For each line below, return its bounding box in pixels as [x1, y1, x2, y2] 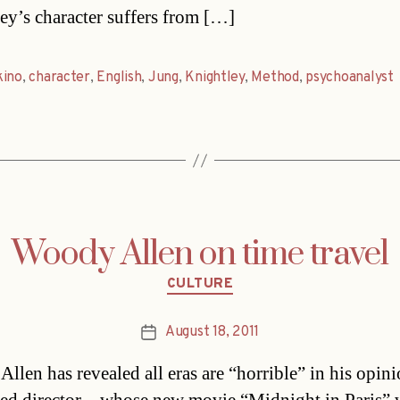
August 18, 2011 [165, 322, 259, 341]
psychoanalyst [305, 69, 394, 87]
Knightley [185, 69, 245, 87]
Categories [199, 266, 277, 287]
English [96, 69, 142, 87]
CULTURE [166, 276, 234, 294]
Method [251, 69, 299, 87]
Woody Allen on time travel [12, 233, 388, 277]
